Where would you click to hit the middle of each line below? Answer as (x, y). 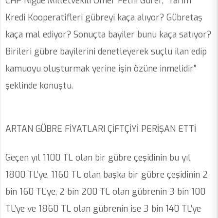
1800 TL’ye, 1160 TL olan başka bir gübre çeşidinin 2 (107, 175)
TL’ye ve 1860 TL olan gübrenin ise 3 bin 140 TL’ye (103, 209)
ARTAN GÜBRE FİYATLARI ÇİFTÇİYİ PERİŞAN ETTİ (102, 129)
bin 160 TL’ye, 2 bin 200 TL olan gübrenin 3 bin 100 (105, 192)
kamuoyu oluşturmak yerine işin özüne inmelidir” (101, 69)
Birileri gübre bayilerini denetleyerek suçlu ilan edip (106, 52)
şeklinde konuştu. (40, 86)
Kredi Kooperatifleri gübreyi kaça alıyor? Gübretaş (104, 18)
